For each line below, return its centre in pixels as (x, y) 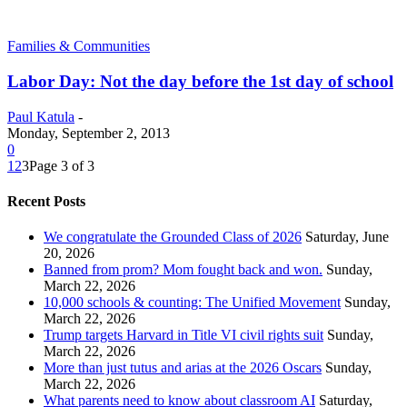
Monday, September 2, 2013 (89, 133)
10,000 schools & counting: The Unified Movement (192, 303)
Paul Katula (41, 116)
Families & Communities (79, 46)
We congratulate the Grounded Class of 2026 (173, 237)
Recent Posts (46, 202)
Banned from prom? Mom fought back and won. (183, 270)
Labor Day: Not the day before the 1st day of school (200, 82)
